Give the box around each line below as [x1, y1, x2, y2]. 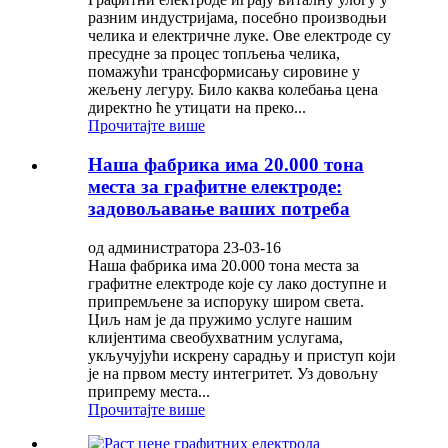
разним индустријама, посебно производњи [88, 9, 387, 27]
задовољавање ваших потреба [88, 197, 350, 219]
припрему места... [88, 382, 210, 400]
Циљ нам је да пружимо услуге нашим [88, 310, 352, 328]
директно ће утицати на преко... [88, 99, 306, 117]
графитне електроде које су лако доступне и [88, 274, 387, 292]
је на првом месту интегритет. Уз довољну [88, 364, 378, 382]
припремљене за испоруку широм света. [88, 292, 364, 310]
